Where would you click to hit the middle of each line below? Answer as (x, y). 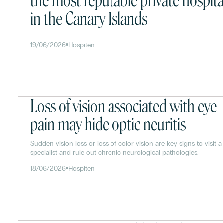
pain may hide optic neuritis (108, 124)
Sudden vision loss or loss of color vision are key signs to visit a (126, 143)
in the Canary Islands (89, 19)
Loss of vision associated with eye (124, 106)
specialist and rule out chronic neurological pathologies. (115, 152)
